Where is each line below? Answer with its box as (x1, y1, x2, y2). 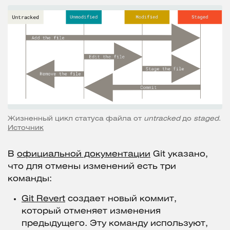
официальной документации (17, 150, 150, 159)
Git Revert (22, 195, 65, 203)
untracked (144, 116, 180, 122)
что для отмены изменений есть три (8, 163, 176, 171)
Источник (8, 125, 44, 131)
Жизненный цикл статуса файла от (8, 116, 144, 122)
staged (194, 116, 219, 122)
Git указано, (150, 150, 208, 159)
